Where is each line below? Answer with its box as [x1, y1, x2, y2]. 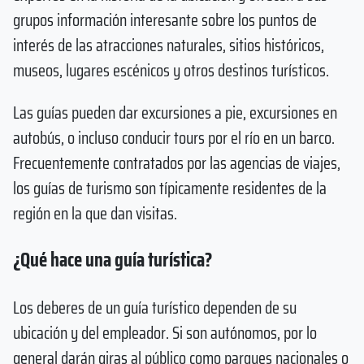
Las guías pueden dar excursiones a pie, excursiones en [13, 99, 337, 127]
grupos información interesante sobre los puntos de [13, 6, 317, 34]
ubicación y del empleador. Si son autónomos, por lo [13, 318, 317, 346]
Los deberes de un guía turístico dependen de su [13, 293, 297, 321]
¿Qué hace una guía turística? [13, 244, 212, 276]
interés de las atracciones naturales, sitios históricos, [13, 32, 324, 59]
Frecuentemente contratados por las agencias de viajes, [13, 149, 340, 177]
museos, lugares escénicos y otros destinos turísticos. [13, 57, 329, 84]
